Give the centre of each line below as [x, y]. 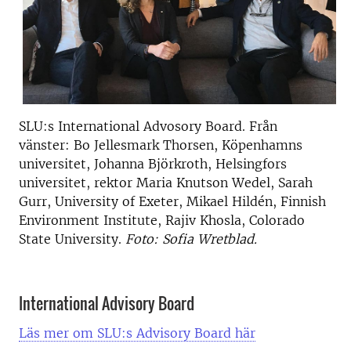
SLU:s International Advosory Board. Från [148, 126]
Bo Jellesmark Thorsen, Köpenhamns [188, 145]
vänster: [46, 145]
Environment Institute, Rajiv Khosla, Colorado [162, 220]
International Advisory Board [107, 303]
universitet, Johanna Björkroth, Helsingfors [153, 163]
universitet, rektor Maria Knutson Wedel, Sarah [166, 182]
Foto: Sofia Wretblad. [191, 239]
